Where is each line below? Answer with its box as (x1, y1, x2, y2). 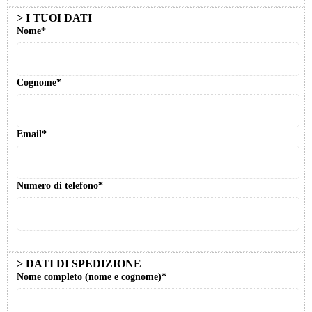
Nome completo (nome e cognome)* (17, 271, 166, 282)
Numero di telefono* (17, 180, 103, 192)
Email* (17, 129, 47, 140)
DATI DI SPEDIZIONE (26, 257, 141, 270)
